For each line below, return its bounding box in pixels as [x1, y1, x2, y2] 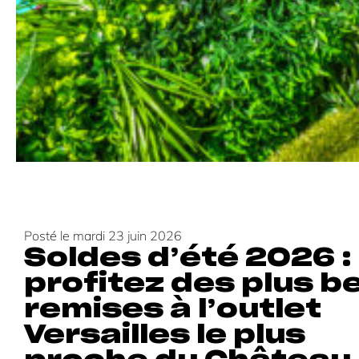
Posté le [24, 227, 74, 244]
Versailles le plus [24, 321, 306, 348]
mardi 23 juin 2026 [73, 227, 183, 244]
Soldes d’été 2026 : [24, 244, 353, 271]
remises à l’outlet [24, 296, 322, 322]
